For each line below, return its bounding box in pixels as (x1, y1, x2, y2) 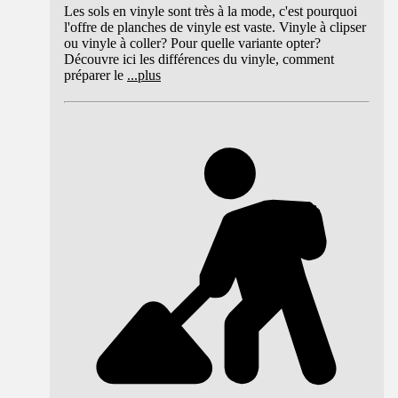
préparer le (64, 68, 123, 84)
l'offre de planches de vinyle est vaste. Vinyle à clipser (64, 20, 366, 36)
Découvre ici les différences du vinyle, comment (64, 52, 334, 68)
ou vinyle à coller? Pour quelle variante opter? (64, 36, 321, 52)
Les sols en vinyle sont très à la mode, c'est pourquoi (64, 4, 357, 20)
